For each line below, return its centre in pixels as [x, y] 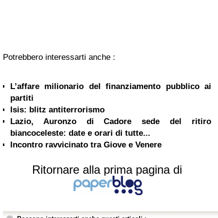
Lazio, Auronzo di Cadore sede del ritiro [111, 121]
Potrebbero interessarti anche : [59, 57]
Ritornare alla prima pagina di [107, 169]
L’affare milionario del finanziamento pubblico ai [111, 86]
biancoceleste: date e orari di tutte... [80, 133]
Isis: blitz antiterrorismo [57, 109]
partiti [22, 98]
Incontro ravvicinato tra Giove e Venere [86, 145]
